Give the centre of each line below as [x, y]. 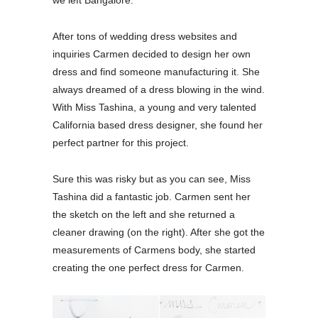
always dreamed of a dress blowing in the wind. [159, 89]
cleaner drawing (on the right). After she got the [159, 232]
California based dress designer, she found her [158, 125]
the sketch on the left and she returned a [144, 214]
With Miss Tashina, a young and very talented [154, 107]
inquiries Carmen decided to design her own [152, 54]
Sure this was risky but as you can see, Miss [152, 179]
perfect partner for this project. [121, 142]
